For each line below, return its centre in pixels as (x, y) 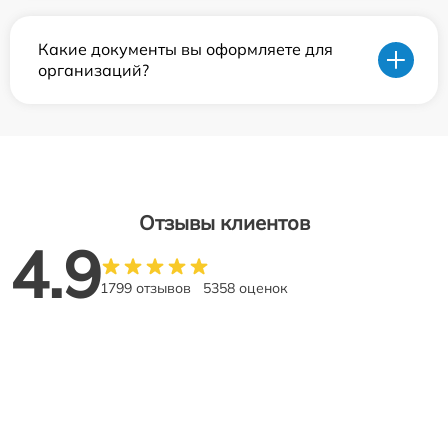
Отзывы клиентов (224, 222)
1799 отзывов (145, 288)
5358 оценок (245, 288)
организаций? (93, 70)
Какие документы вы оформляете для (185, 49)
